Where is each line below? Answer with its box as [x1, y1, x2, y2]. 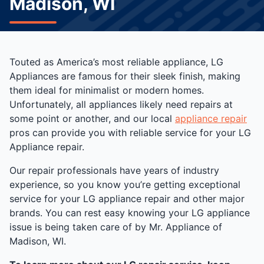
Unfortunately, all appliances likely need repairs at [9, 98, 233, 110]
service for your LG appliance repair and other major [9, 193, 245, 204]
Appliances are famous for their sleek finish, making [9, 70, 240, 82]
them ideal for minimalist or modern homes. [9, 84, 204, 96]
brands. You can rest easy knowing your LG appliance [9, 207, 250, 219]
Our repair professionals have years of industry [9, 164, 219, 176]
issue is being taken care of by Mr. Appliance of [9, 221, 222, 233]
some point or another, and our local [9, 113, 175, 124]
